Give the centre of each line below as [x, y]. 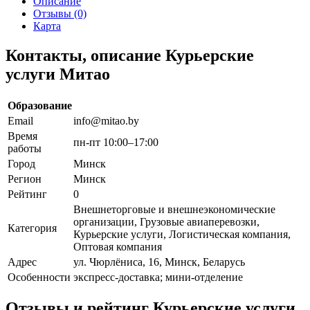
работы [25, 148]
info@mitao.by [106, 120]
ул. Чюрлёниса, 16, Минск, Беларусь [159, 262]
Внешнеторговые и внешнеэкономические [174, 209]
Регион [25, 179]
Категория [32, 228]
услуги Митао [58, 74]
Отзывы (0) [60, 13]
